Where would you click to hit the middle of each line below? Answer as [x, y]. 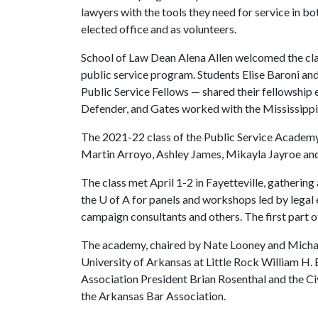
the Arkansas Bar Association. [153, 296]
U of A [114, 199]
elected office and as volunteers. [159, 29]
